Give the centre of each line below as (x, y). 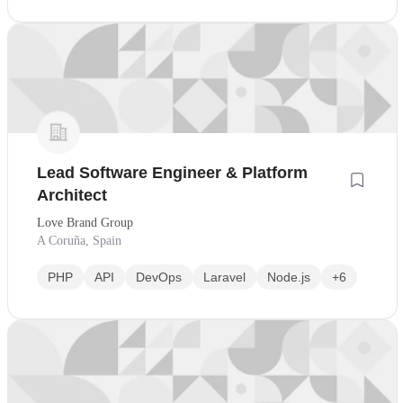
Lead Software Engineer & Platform (172, 173)
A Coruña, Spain (79, 241)
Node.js (289, 278)
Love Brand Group (85, 223)
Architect (72, 196)
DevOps (159, 278)
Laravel (224, 278)
